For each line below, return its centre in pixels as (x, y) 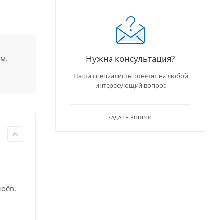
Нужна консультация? (130, 58)
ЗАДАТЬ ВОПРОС (130, 117)
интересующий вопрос (130, 85)
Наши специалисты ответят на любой (130, 75)
